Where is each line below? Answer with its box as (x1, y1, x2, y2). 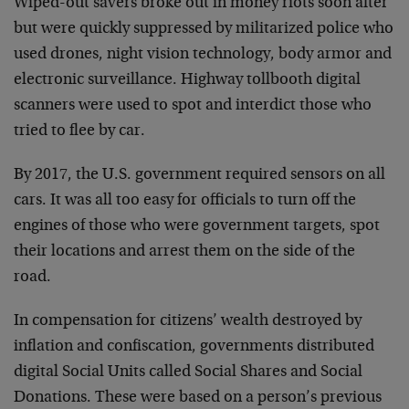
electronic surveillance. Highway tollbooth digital (14, 71, 361, 89)
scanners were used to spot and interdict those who (14, 97, 372, 114)
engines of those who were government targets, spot (14, 217, 380, 235)
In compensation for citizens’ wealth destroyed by (14, 312, 362, 330)
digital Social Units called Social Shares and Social (14, 363, 362, 381)
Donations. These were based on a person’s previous (14, 389, 382, 406)
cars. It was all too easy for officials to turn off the (14, 192, 356, 209)
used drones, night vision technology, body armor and (14, 46, 392, 63)
